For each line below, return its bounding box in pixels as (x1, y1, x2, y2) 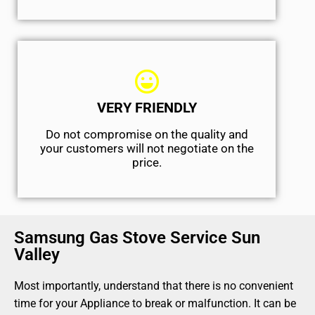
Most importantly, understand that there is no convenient (14, 279, 293, 293)
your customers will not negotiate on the (39, 141, 254, 156)
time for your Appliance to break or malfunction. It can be (14, 297, 296, 311)
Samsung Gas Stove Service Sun (14, 228, 260, 248)
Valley (14, 245, 60, 265)
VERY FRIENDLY (96, 99, 197, 117)
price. (131, 155, 162, 170)
